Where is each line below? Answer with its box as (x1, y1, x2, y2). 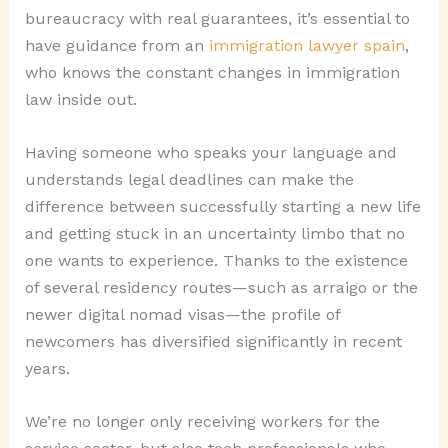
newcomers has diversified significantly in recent (24, 332, 402, 352)
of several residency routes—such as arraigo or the (24, 278, 418, 298)
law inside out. (24, 90, 137, 110)
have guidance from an (24, 36, 209, 56)
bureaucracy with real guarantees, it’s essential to (24, 9, 410, 29)
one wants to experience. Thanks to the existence (24, 251, 408, 271)
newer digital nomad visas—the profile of (24, 305, 340, 325)
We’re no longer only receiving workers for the (24, 411, 380, 431)
